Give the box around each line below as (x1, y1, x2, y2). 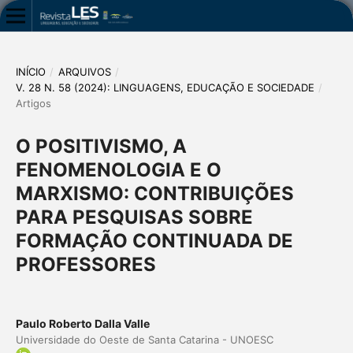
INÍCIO (15, 65, 46, 78)
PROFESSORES (15, 252, 156, 276)
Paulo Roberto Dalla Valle (15, 316, 150, 330)
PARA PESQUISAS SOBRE (15, 205, 253, 229)
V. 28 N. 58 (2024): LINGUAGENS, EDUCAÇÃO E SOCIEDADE (15, 80, 314, 94)
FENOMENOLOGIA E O (15, 158, 221, 181)
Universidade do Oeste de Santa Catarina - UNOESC (15, 333, 273, 346)
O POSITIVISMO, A (15, 134, 187, 158)
